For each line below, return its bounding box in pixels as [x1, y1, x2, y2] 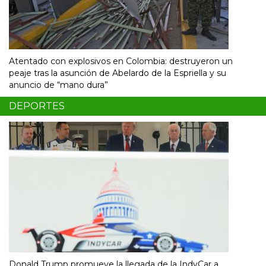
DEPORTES [9, 100, 65, 112]
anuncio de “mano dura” [9, 79, 108, 90]
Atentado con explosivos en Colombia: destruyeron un [9, 55, 233, 66]
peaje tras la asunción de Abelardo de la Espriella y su [9, 67, 226, 78]
